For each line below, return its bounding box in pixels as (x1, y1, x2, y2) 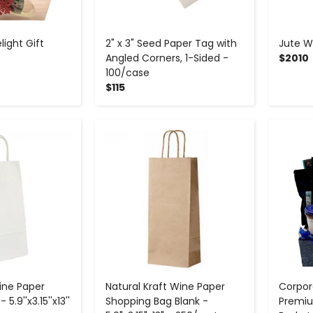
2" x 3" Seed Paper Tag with (105, 36, 237, 50)
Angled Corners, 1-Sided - (105, 50, 228, 65)
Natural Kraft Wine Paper (105, 279, 225, 294)
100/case (105, 65, 150, 80)
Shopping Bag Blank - (105, 294, 208, 309)
